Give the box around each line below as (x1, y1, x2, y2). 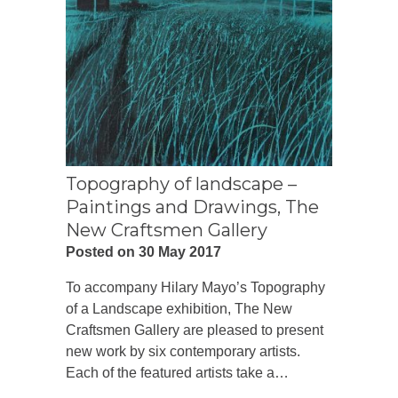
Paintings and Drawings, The (66, 195, 319, 218)
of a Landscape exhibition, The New (66, 300, 292, 316)
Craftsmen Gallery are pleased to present (66, 322, 323, 338)
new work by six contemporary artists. (66, 343, 300, 359)
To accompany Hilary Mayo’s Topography (66, 279, 325, 295)
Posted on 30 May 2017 (66, 243, 221, 259)
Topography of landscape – (66, 172, 297, 195)
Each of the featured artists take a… (66, 364, 289, 380)
